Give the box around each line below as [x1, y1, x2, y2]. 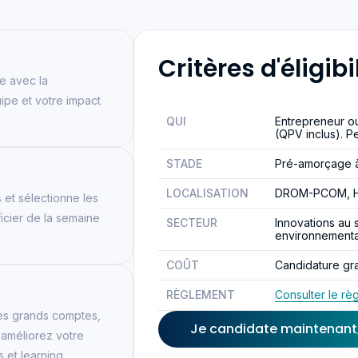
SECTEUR [166, 215, 217, 229]
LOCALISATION [166, 185, 249, 200]
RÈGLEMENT [166, 287, 235, 301]
